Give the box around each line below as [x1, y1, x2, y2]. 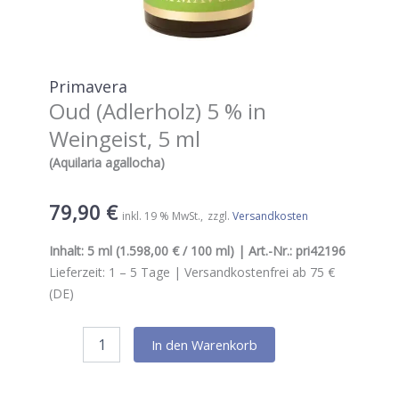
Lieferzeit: [49, 263, 109, 281]
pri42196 [296, 241, 346, 259]
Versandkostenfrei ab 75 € [184, 263, 335, 281]
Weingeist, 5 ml [49, 124, 200, 153]
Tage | [137, 263, 184, 281]
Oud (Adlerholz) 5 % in [49, 96, 266, 126]
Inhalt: [49, 241, 87, 259]
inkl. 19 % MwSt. [122, 208, 200, 224]
